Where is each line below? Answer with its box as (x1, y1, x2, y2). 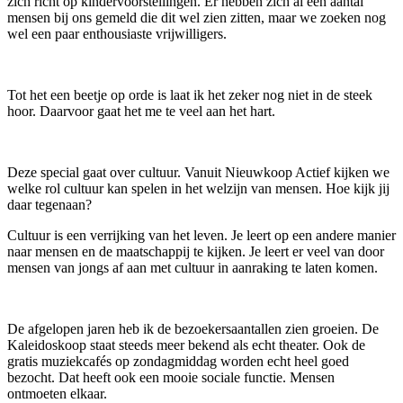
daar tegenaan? (7, 196, 92, 212)
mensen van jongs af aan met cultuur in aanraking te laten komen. (7, 259, 389, 275)
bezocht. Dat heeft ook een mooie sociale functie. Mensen (7, 369, 335, 385)
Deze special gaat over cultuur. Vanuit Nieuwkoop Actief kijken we (7, 164, 390, 180)
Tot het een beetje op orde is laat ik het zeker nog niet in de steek (7, 86, 372, 103)
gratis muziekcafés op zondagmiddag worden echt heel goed (7, 353, 349, 369)
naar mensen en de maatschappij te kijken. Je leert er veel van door (7, 243, 384, 259)
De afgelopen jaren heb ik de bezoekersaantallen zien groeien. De (7, 320, 379, 336)
